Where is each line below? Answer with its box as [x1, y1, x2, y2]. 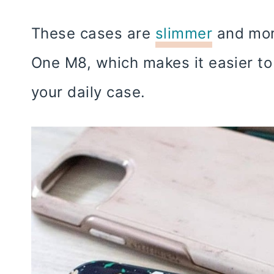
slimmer [155, 24, 213, 43]
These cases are [31, 24, 155, 43]
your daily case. [31, 83, 146, 102]
